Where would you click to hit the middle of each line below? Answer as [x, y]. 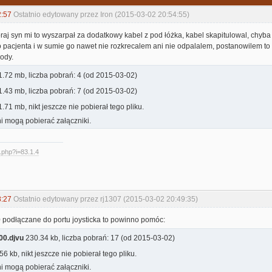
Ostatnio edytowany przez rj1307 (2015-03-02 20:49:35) [106, 199]
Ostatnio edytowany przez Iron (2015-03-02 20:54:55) [101, 15]
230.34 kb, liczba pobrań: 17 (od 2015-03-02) [100, 238]
